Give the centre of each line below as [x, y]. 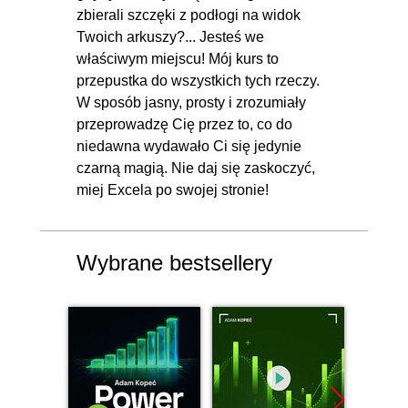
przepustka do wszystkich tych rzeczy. [198, 80]
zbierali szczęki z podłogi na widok [189, 15]
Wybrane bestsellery [174, 262]
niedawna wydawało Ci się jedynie [189, 146]
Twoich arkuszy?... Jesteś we [170, 36]
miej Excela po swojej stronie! [173, 189]
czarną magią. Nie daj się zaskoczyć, [196, 168]
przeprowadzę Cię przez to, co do [184, 124]
